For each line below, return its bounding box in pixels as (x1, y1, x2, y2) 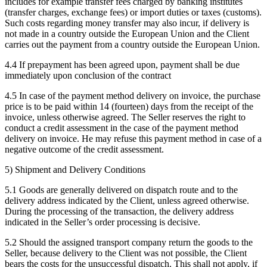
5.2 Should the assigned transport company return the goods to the (5, 237, 253, 247)
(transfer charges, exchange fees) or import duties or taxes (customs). (5, 7, 262, 17)
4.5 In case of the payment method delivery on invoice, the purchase (5, 90, 260, 101)
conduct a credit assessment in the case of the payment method (5, 122, 238, 133)
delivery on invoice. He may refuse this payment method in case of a (5, 133, 262, 144)
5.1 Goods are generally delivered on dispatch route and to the (5, 184, 238, 195)
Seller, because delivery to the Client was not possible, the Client (5, 247, 247, 258)
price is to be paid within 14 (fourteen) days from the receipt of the (5, 101, 253, 111)
